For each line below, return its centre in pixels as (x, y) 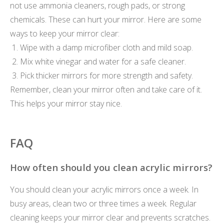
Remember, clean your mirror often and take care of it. (106, 89)
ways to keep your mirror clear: (65, 33)
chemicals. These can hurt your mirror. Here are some (106, 19)
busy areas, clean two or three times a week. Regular (103, 204)
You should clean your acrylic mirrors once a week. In (104, 190)
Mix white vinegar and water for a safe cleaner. (103, 61)
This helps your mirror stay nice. (66, 103)
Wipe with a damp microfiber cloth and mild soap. (106, 47)
